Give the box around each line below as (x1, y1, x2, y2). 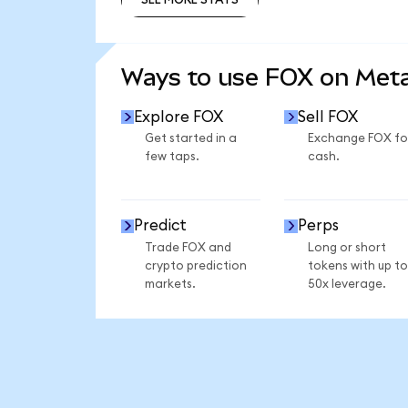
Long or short (307, 240, 386, 254)
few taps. (144, 150, 199, 164)
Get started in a (144, 132, 237, 146)
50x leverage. (307, 277, 386, 291)
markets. (144, 277, 196, 291)
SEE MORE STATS (140, 32, 239, 46)
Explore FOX (134, 108, 224, 125)
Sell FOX (297, 108, 358, 125)
